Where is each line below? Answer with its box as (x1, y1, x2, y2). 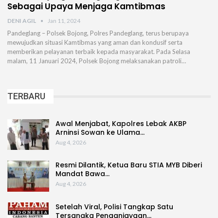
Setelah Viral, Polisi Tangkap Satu (55, 201, 173, 212)
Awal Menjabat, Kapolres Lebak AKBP (55, 118, 186, 128)
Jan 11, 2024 (48, 17, 80, 25)
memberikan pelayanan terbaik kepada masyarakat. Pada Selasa (7, 48, 190, 56)
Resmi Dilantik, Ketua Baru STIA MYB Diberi (55, 160, 202, 170)
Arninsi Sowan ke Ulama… (55, 127, 145, 137)
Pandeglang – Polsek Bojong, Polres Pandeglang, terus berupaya (7, 29, 189, 37)
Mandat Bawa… (55, 169, 109, 179)
